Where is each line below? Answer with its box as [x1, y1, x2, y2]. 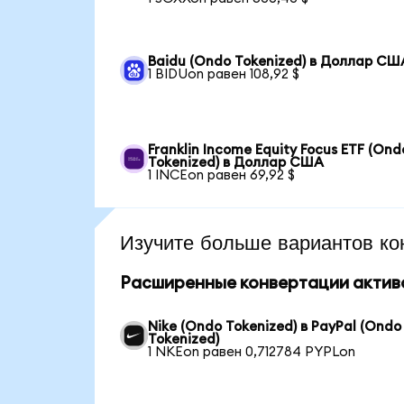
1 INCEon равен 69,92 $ [148, 169, 296, 183]
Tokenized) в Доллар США [148, 156, 325, 170]
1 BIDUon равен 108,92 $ [148, 68, 300, 82]
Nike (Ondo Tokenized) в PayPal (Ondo [148, 320, 402, 335]
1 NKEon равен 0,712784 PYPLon [148, 345, 356, 360]
